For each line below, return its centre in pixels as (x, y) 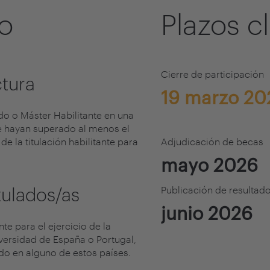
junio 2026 (207, 213)
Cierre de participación (212, 74)
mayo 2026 (209, 165)
